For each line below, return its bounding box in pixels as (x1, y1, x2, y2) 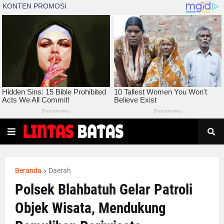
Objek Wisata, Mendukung (15, 199, 166, 217)
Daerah (48, 166, 71, 175)
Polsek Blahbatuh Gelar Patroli (15, 181, 192, 198)
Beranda (15, 166, 41, 175)
